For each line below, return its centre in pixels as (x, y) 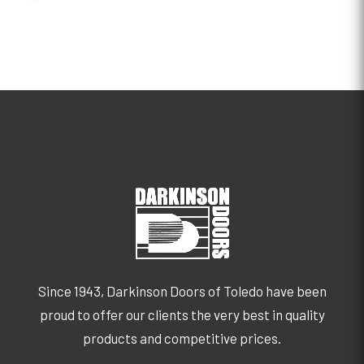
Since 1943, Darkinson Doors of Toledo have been (182, 291)
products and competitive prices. (182, 338)
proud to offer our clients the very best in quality (182, 315)
